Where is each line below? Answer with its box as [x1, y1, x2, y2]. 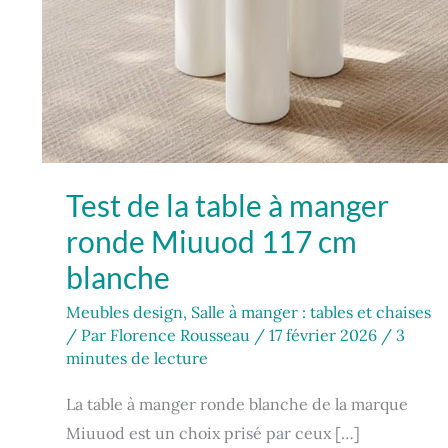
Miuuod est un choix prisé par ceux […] [66, 422, 360, 443]
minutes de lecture [66, 348, 208, 369]
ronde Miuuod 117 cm [66, 223, 357, 260]
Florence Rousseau [110, 325, 254, 346]
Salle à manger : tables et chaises [191, 302, 431, 323]
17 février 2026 [269, 325, 381, 346]
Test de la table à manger [66, 187, 389, 224]
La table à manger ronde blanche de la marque [66, 393, 408, 414]
